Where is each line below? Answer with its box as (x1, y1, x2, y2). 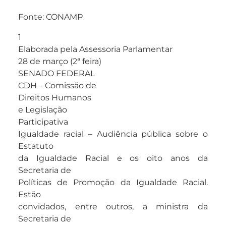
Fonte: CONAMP (18, 12, 83, 22)
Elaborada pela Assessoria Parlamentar (18, 44, 173, 54)
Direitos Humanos (18, 93, 91, 103)
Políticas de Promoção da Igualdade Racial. (18, 178, 208, 188)
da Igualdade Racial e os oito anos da (18, 153, 208, 163)
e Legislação (18, 105, 67, 115)
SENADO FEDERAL (18, 69, 95, 79)
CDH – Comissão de (18, 81, 96, 91)
